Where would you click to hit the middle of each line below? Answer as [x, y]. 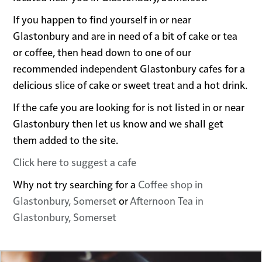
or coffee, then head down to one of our [102, 52]
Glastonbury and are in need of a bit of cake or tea [125, 36]
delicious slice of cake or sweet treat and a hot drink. [130, 85]
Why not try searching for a [76, 184]
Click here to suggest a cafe [75, 162]
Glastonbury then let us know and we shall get [118, 123]
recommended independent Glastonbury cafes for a [129, 68]
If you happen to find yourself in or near [102, 19]
